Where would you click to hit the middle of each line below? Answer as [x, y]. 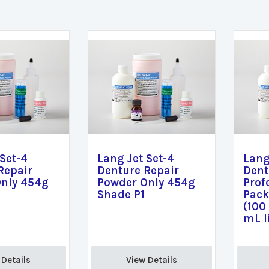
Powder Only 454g [146, 183]
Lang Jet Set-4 [135, 159]
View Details [151, 260]
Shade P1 [121, 195]
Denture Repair [138, 171]
